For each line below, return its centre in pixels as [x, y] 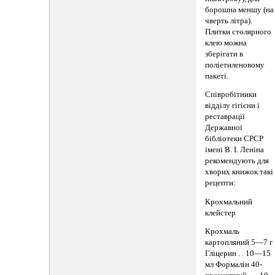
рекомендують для [237, 161]
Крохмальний [229, 202]
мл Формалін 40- [234, 265]
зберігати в [224, 54]
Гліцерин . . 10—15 [238, 254]
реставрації [225, 117]
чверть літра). [229, 21]
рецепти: [221, 183]
